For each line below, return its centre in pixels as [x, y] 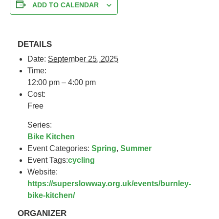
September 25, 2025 [83, 59]
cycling [82, 160]
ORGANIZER [42, 213]
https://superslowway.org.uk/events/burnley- [109, 183]
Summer [136, 148]
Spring [104, 148]
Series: [40, 125]
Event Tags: [48, 160]
